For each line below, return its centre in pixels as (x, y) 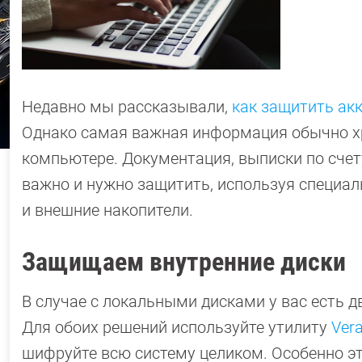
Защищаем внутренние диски (184, 261)
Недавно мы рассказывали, (127, 106)
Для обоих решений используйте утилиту (177, 327)
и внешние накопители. (107, 210)
